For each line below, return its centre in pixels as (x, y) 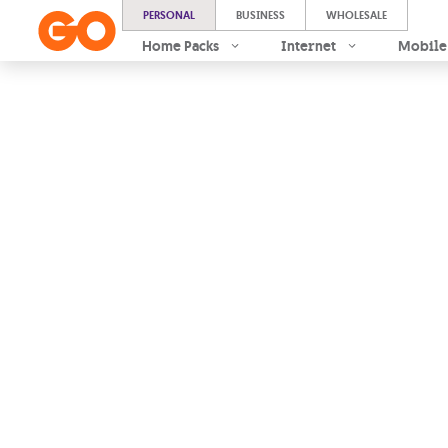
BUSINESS (260, 15)
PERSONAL (169, 15)
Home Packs (180, 46)
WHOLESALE (356, 15)
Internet (308, 46)
